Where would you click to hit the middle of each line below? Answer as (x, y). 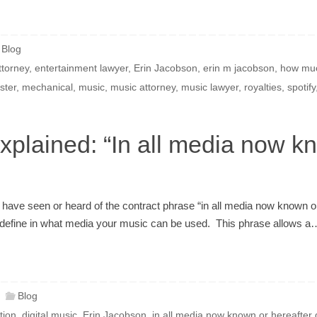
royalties (263, 87)
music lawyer (210, 87)
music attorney (143, 87)
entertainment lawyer (82, 68)
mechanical (47, 87)
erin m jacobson (239, 68)
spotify (301, 87)
